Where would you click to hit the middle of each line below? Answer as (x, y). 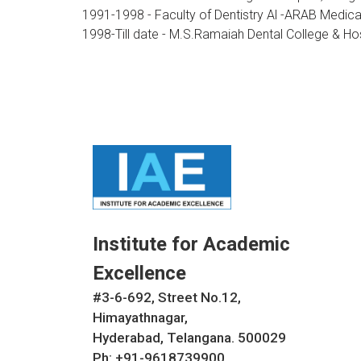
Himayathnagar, (140, 317)
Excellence (139, 273)
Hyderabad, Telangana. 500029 (189, 337)
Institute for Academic (191, 244)
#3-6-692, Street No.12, (167, 297)
